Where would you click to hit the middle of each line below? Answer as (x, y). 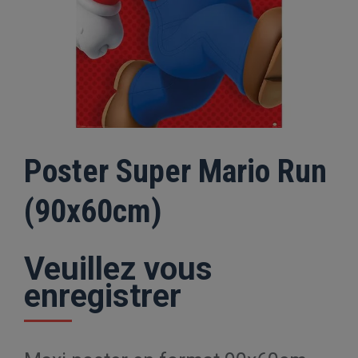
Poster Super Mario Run (175, 171)
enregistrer (103, 296)
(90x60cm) (93, 211)
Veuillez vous (118, 269)
